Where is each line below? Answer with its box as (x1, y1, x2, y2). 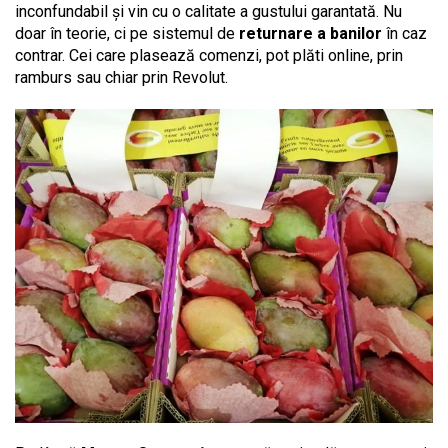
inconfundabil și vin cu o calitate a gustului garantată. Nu (15, 2, 402, 22)
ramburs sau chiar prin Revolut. (15, 68, 232, 88)
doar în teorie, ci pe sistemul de (15, 24, 235, 44)
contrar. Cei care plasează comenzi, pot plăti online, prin (15, 46, 403, 66)
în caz (382, 24, 427, 44)
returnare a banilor (235, 24, 382, 44)
